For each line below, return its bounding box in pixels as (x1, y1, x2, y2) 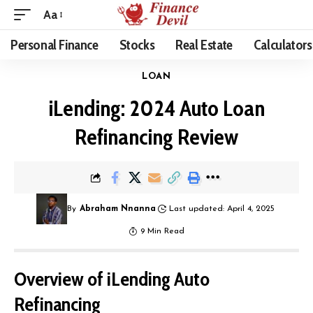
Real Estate (175, 36, 233, 53)
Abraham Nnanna (79, 205, 156, 213)
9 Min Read (140, 227, 184, 235)
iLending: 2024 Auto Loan (48, 94, 265, 122)
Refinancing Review (75, 123, 238, 150)
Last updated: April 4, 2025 (168, 205, 275, 213)
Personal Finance (10, 36, 99, 53)
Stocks (119, 36, 155, 53)
